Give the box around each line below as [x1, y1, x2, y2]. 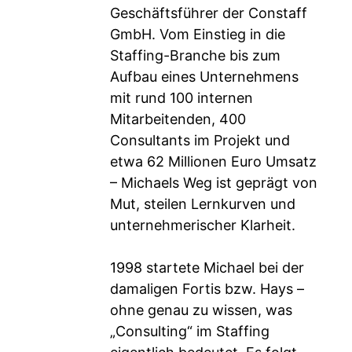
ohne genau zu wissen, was [110, 302, 292, 318]
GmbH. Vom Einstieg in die [110, 26, 285, 42]
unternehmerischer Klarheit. [110, 217, 295, 233]
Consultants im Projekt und [110, 132, 290, 148]
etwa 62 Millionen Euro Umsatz [110, 153, 317, 170]
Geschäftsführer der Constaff [110, 5, 307, 21]
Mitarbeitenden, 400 [110, 111, 246, 127]
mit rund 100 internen [110, 90, 253, 106]
